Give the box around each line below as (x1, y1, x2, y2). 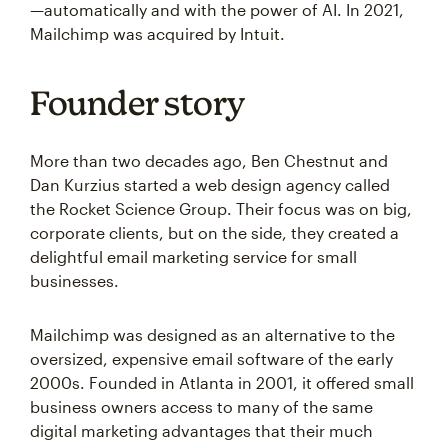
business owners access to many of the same (30, 397, 373, 417)
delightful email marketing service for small (30, 247, 357, 267)
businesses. (30, 271, 119, 291)
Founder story (30, 83, 246, 123)
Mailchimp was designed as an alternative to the (30, 325, 395, 345)
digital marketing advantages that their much (30, 421, 373, 441)
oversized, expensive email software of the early (30, 349, 393, 369)
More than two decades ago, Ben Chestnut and (30, 151, 388, 171)
